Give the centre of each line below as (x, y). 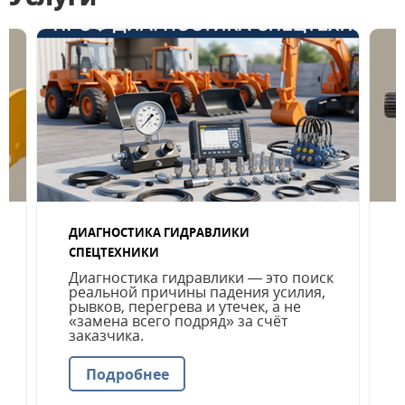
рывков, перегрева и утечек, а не (185, 306)
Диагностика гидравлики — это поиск (201, 278)
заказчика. (106, 335)
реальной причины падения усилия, (197, 292)
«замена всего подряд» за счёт (178, 321)
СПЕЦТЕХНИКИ (114, 252)
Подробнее (127, 374)
